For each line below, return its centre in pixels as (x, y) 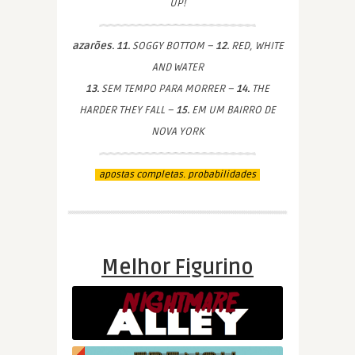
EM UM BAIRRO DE (233, 110)
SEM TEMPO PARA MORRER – (168, 88)
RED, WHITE (256, 46)
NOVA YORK (177, 131)
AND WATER (177, 67)
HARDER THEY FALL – (128, 110)
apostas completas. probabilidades (177, 174)
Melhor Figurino (177, 267)
